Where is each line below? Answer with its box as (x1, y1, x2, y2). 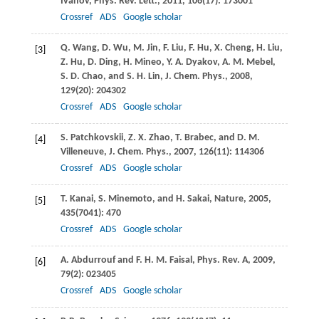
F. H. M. (135, 254, 167, 266)
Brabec (182, 132, 214, 143)
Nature (214, 193, 244, 204)
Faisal (167, 254, 192, 266)
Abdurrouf (68, 254, 115, 266)
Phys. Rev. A (197, 254, 248, 266)
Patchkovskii (68, 132, 123, 143)
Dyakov (183, 56, 217, 68)
